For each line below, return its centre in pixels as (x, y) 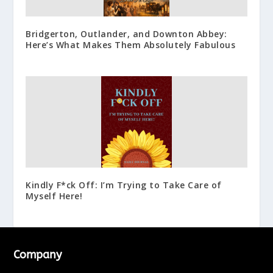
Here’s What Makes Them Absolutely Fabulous (131, 45)
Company (38, 255)
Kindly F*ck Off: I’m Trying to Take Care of (124, 185)
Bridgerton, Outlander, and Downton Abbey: (126, 34)
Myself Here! (54, 196)
